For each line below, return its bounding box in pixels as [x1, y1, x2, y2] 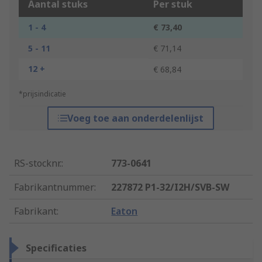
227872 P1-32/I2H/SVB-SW [111, 181, 230, 194]
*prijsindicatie [19, 89, 66, 99]
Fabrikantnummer [14, 181, 94, 194]
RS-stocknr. [14, 157, 61, 170]
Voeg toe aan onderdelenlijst [67, 112, 204, 125]
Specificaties [26, 242, 87, 255]
